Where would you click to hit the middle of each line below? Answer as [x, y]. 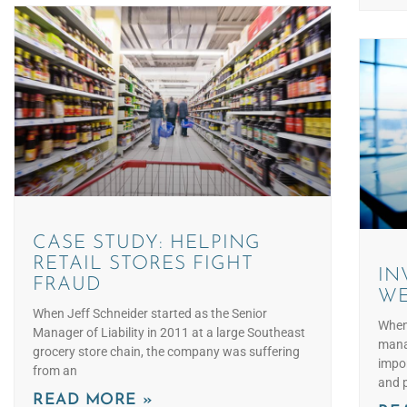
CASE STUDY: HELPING [147, 243]
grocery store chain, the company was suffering [166, 352]
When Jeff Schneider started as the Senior [150, 314]
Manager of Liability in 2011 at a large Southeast [169, 333]
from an [55, 371]
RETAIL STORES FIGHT [143, 264]
